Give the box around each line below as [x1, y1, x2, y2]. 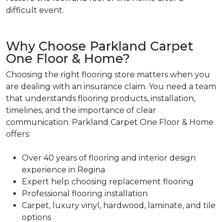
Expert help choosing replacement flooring [22, 177, 194, 187]
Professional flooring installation [22, 189, 148, 199]
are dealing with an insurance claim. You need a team [6, 82, 216, 92]
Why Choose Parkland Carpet [6, 39, 193, 54]
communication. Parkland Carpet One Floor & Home [6, 117, 214, 127]
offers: [6, 129, 30, 139]
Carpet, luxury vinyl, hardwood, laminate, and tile [22, 201, 216, 211]
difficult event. [6, 5, 64, 15]
